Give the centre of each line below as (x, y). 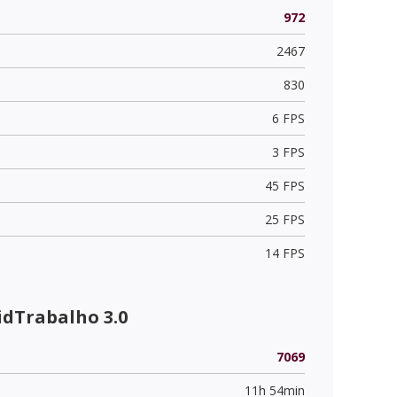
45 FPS (284, 185)
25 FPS (284, 219)
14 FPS (284, 253)
